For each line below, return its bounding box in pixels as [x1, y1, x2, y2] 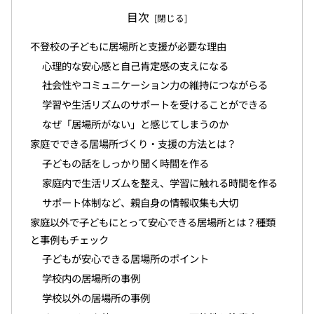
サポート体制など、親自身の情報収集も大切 [42, 194, 239, 210]
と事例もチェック [29, 231, 109, 247]
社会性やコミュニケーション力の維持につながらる [42, 77, 268, 93]
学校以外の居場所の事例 [42, 290, 151, 306]
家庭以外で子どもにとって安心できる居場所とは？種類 [29, 214, 275, 229]
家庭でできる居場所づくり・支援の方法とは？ [29, 136, 236, 151]
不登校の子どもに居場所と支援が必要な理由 [29, 38, 226, 53]
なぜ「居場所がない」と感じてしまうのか [42, 116, 229, 132]
